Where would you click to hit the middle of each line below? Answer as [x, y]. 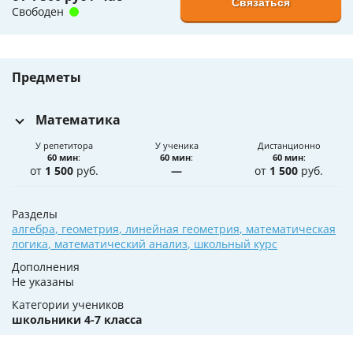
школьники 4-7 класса [77, 320]
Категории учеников [68, 305]
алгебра [33, 229]
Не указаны [43, 282]
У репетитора [64, 146]
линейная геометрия [182, 229]
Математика [78, 120]
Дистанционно [289, 146]
